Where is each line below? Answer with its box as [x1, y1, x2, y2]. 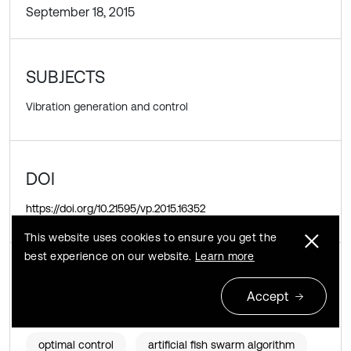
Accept [247, 289, 288, 303]
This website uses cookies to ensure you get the [24, 231, 277, 244]
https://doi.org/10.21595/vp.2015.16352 [26, 201, 205, 215]
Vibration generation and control [26, 100, 188, 113]
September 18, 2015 [26, 5, 135, 19]
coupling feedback [182, 306, 274, 318]
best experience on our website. [24, 250, 195, 262]
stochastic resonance [38, 306, 147, 318]
